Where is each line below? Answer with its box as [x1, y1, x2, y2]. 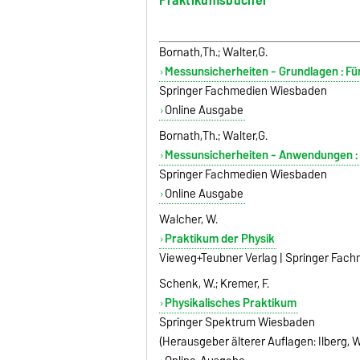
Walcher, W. [159, 209, 219, 229]
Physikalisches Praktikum [164, 292, 297, 313]
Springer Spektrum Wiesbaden [159, 312, 316, 332]
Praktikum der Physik [164, 228, 275, 248]
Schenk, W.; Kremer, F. [159, 273, 270, 293]
